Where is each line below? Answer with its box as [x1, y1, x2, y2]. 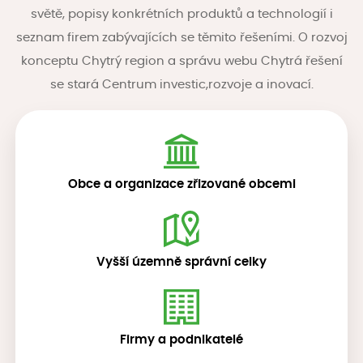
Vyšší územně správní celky [96, 255, 267, 268]
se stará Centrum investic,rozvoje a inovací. [49, 78, 314, 91]
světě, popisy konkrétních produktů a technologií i [30, 7, 333, 20]
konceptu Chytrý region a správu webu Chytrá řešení [20, 54, 343, 67]
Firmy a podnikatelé [120, 334, 243, 347]
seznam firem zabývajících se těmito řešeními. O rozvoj [15, 31, 348, 44]
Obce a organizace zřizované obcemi [67, 177, 296, 190]
